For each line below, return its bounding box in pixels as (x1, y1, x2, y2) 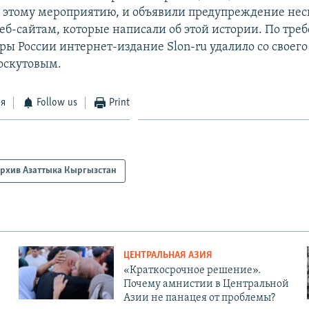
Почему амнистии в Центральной (123, 278, 289, 290)
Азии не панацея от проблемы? (123, 292, 275, 303)
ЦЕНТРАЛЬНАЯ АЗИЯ (123, 250, 212, 261)
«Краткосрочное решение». (123, 264, 261, 276)
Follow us (37, 97, 78, 108)
